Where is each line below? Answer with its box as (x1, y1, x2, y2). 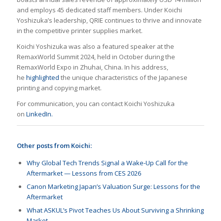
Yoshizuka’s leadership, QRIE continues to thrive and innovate (16, 16, 202, 25)
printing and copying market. (16, 83, 102, 93)
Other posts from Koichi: (16, 141, 92, 150)
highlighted (26, 73, 59, 82)
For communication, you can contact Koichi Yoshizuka (16, 99, 175, 109)
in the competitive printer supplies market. (16, 26, 143, 36)
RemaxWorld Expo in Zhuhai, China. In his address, (16, 63, 168, 72)
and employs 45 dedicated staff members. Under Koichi (16, 5, 182, 15)
